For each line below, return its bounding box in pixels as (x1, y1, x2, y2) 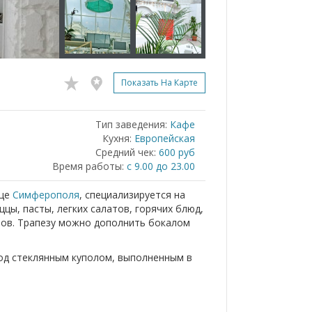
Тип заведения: (95, 118, 167, 131)
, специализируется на (79, 188, 185, 201)
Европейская (134, 132, 195, 145)
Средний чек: (95, 146, 156, 159)
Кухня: (102, 132, 132, 145)
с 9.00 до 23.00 (127, 159, 195, 173)
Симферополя (13, 188, 79, 201)
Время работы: (52, 159, 124, 173)
